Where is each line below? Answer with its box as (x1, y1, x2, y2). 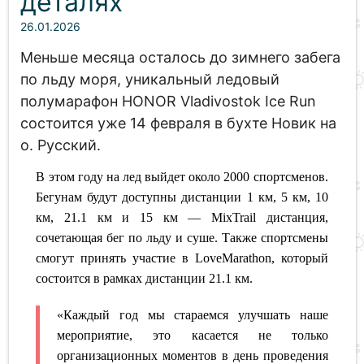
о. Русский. (19, 136, 101, 154)
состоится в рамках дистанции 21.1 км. (36, 271, 253, 285)
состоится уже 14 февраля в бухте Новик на (19, 114, 336, 132)
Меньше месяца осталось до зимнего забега (19, 48, 340, 66)
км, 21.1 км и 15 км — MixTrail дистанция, (36, 210, 328, 224)
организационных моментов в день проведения (57, 348, 328, 362)
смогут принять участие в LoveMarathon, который (36, 250, 328, 265)
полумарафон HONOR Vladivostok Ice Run (19, 92, 316, 110)
